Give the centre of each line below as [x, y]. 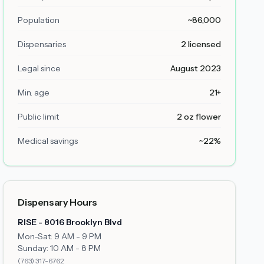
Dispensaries [42, 44]
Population [39, 20]
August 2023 [195, 68]
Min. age [34, 93]
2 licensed [201, 44]
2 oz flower [199, 117]
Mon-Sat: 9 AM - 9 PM [60, 236]
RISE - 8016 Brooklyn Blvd [70, 222]
